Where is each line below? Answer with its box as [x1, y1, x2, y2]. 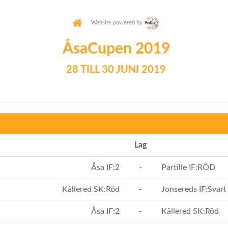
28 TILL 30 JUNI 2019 [66, 65, 166, 75]
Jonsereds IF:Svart [159, 185, 226, 193]
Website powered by [82, 19, 144, 25]
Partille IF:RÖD [159, 163, 215, 172]
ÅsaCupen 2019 [62, 41, 170, 56]
